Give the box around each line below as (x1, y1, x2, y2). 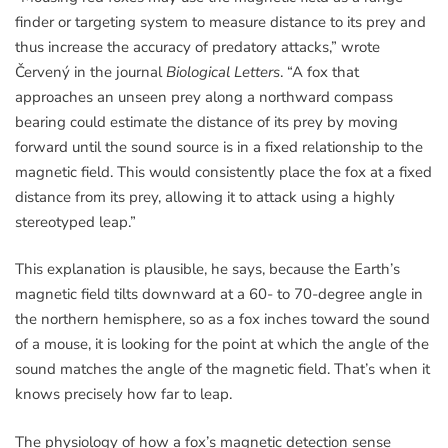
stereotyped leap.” (15, 211, 136, 232)
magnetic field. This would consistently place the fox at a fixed (15, 161, 432, 182)
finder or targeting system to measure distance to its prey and (15, 11, 426, 32)
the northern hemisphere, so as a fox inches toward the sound (15, 309, 430, 330)
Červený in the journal (15, 61, 166, 82)
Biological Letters (166, 61, 280, 82)
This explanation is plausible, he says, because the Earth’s (15, 259, 400, 280)
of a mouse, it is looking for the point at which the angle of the (15, 334, 429, 355)
